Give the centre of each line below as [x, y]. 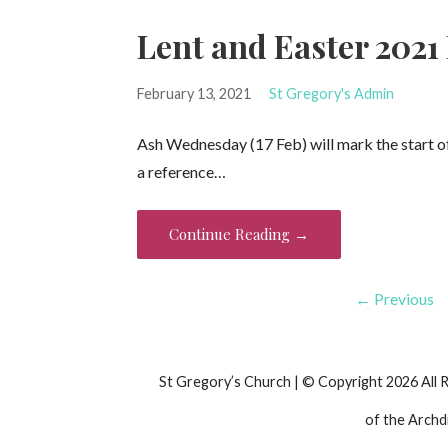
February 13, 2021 [194, 94]
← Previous [395, 299]
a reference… [182, 172]
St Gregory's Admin [331, 94]
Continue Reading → [239, 234]
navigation [216, 348]
